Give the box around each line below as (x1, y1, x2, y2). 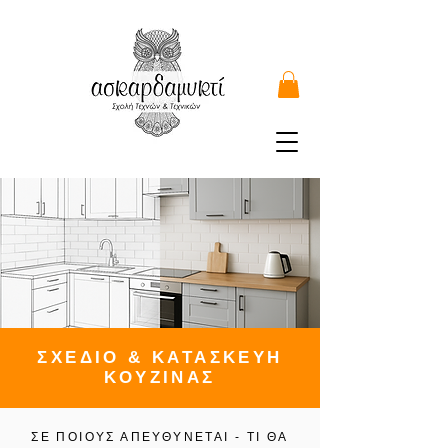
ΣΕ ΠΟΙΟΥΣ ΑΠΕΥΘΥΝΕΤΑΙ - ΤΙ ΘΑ (31, 430, 289, 445)
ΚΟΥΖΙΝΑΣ (104, 368, 216, 388)
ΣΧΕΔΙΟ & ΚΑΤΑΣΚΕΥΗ (37, 348, 283, 368)
